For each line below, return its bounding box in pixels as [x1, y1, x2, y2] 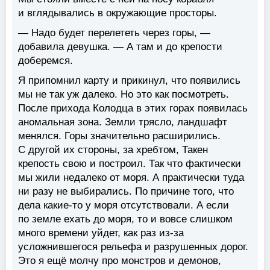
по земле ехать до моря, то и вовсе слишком [18, 213, 233, 225]
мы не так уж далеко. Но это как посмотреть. [18, 89, 229, 101]
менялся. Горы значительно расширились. [18, 130, 221, 142]
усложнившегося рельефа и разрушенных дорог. [18, 241, 248, 253]
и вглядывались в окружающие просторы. [18, 7, 217, 19]
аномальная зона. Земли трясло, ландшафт [18, 116, 227, 128]
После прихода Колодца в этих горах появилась [18, 102, 248, 115]
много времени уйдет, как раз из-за [18, 227, 184, 239]
